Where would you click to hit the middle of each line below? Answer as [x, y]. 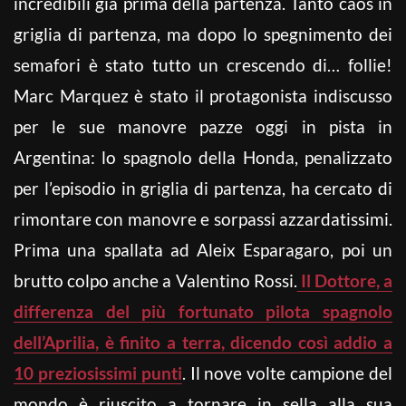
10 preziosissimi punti [98, 372]
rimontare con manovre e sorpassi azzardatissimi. [203, 218]
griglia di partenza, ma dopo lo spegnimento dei [203, 34]
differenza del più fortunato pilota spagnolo [203, 311]
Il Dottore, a [344, 280]
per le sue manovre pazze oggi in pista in [203, 126]
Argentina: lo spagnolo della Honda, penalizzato [203, 157]
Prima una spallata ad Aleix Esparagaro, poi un [203, 249]
